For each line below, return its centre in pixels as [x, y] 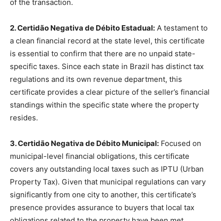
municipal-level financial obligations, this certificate [100, 156]
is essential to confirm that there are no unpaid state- [103, 54]
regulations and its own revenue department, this [96, 79]
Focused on [180, 144]
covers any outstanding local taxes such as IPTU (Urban [107, 169]
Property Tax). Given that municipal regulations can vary [108, 182]
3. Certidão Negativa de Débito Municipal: [84, 144]
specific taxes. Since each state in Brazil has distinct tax [107, 67]
